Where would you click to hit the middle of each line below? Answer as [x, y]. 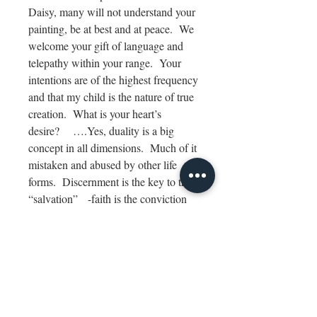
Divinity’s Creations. [76, 301]
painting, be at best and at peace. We [111, 29]
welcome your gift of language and [106, 46]
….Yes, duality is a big [123, 131]
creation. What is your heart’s [95, 114]
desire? [51, 131]
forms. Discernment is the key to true [112, 182]
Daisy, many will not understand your [112, 12]
